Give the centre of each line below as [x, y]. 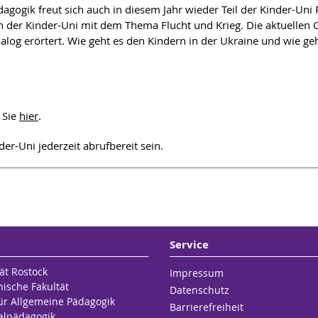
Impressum [196, 273]
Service [189, 245]
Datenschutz [199, 290]
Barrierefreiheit [206, 307]
